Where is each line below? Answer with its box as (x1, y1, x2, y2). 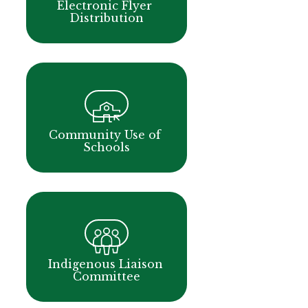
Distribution (69, 10, 144, 25)
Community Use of (48, 127, 161, 142)
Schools (82, 140, 130, 154)
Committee (72, 269, 140, 283)
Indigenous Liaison (47, 256, 163, 271)
